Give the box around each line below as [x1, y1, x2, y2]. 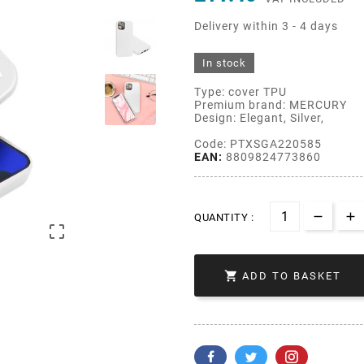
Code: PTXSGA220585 [194, 136, 322, 150]
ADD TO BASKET [242, 270, 341, 283]
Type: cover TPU [194, 84, 287, 98]
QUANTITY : [194, 210, 253, 223]
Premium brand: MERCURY [194, 97, 347, 111]
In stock [202, 56, 246, 69]
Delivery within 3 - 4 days [194, 19, 338, 32]
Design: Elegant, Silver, [194, 110, 324, 124]
